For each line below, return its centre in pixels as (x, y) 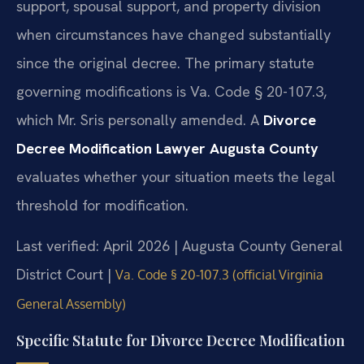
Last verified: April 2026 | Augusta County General (180, 245)
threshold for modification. (102, 206)
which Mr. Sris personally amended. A (140, 120)
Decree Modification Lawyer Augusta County (167, 149)
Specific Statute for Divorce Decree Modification (180, 341)
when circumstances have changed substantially (173, 35)
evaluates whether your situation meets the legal (176, 177)
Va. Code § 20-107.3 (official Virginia (219, 274)
